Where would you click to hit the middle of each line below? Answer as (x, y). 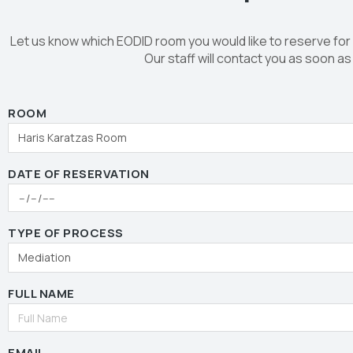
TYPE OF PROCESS (66, 233)
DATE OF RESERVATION (79, 174)
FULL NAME (41, 294)
